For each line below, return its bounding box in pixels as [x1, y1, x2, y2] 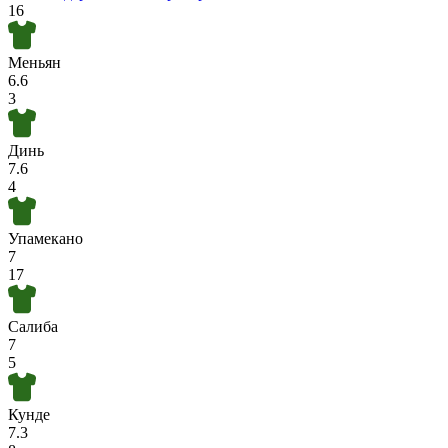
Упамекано [8, 230, 83, 248]
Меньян [8, 54, 61, 72]
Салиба [8, 318, 58, 336]
